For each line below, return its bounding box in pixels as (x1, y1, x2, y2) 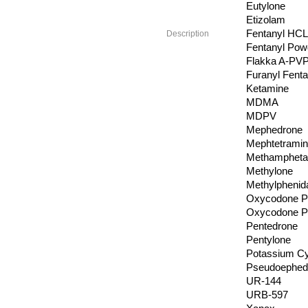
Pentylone (246, 234, 291, 245)
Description (166, 29, 209, 38)
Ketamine (246, 82, 289, 94)
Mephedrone (246, 124, 302, 135)
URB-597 (246, 289, 288, 300)
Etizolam (246, 14, 285, 25)
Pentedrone (246, 220, 298, 232)
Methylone (246, 165, 293, 177)
